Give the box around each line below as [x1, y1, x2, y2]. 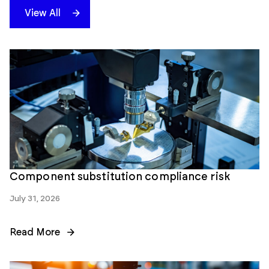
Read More [10, 227, 60, 237]
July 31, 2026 [10, 194, 61, 203]
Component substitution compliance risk [10, 171, 232, 183]
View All [25, 8, 61, 18]
